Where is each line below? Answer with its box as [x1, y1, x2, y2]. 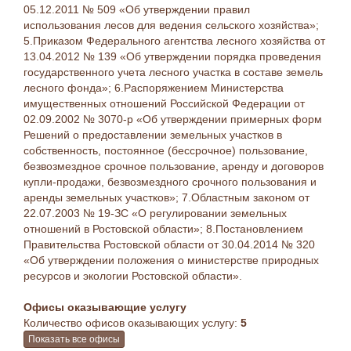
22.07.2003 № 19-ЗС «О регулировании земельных [24, 207, 287, 219]
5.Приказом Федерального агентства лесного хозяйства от [24, 34, 325, 47]
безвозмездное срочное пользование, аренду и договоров [24, 160, 324, 172]
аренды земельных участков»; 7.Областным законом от [24, 191, 309, 204]
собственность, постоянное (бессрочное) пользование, [24, 144, 308, 157]
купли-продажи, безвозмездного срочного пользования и [24, 175, 317, 188]
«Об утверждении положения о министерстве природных [24, 254, 319, 266]
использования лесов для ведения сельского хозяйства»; [24, 19, 319, 31]
